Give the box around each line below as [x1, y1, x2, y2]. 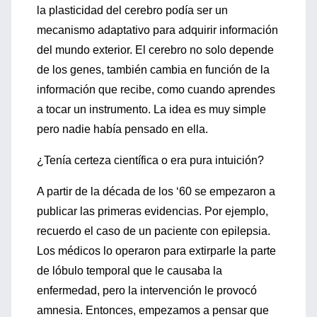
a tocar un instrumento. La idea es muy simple [37, 103, 266, 115]
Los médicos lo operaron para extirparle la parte [37, 245, 276, 257]
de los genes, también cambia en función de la [37, 64, 270, 76]
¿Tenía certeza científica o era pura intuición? [37, 154, 264, 166]
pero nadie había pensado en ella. [37, 123, 208, 135]
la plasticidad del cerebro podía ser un [37, 4, 228, 16]
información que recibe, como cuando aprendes [37, 83, 275, 96]
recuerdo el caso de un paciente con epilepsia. [37, 225, 270, 237]
